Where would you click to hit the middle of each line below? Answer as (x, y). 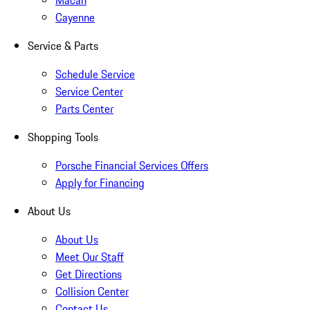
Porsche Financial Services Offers (132, 166)
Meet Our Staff (90, 257)
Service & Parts (63, 46)
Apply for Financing (100, 183)
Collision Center (92, 292)
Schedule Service (95, 74)
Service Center (89, 92)
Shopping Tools (63, 137)
